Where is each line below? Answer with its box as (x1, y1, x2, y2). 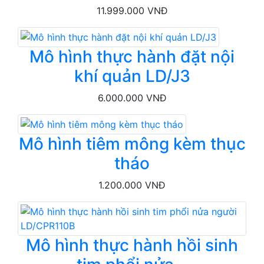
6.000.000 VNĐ (97, 91, 167, 104)
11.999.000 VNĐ (96, 4, 168, 16)
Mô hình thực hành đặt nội (29, 46, 235, 67)
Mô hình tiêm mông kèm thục (18, 133, 246, 154)
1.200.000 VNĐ (98, 179, 166, 191)
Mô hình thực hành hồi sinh (26, 235, 238, 255)
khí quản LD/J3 (74, 65, 190, 86)
